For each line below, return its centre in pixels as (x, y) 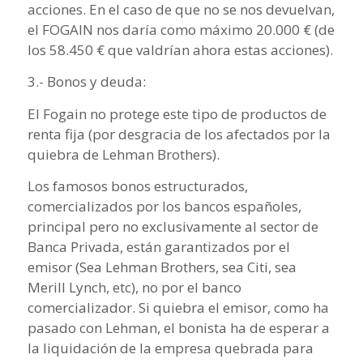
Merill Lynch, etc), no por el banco (134, 288)
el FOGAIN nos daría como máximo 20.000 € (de (181, 29)
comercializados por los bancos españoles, (164, 207)
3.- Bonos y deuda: (86, 82)
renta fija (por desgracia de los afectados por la (179, 134)
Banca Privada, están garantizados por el (158, 247)
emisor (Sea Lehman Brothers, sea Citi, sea (162, 267)
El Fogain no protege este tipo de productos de (177, 113)
